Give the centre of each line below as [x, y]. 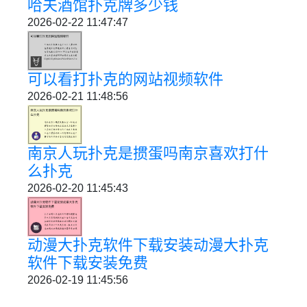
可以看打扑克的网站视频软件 [125, 79]
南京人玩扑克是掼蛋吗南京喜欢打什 [148, 153]
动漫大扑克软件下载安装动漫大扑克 [148, 245]
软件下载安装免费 [88, 262]
